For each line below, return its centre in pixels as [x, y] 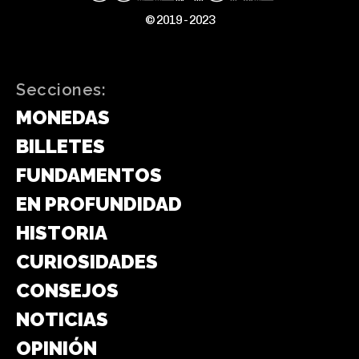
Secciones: [61, 90]
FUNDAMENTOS [89, 175]
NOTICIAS [62, 320]
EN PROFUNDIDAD [99, 204]
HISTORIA [62, 233]
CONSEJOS [67, 291]
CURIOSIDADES [87, 262]
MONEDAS [63, 118]
